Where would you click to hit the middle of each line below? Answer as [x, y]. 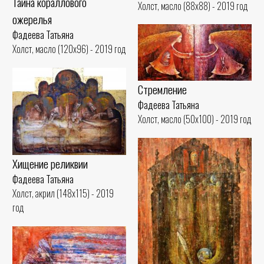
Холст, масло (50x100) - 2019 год [195, 119]
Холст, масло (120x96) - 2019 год [69, 49]
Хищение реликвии [50, 164]
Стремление [162, 89]
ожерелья [32, 19]
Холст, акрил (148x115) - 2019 [63, 194]
